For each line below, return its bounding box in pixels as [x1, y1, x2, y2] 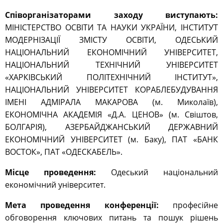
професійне [158, 200, 219, 211]
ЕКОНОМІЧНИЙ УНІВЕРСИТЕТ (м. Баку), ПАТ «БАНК [5, 134, 218, 145]
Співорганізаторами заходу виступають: [5, 9, 218, 21]
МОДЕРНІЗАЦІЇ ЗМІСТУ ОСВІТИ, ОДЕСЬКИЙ [5, 34, 218, 46]
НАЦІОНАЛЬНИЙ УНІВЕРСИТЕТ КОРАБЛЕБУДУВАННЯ [5, 84, 218, 96]
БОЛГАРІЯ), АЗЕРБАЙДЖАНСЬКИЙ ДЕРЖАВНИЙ [5, 121, 218, 133]
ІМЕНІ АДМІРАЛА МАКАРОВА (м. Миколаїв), [5, 97, 218, 108]
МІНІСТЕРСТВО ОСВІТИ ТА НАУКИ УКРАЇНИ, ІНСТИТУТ [5, 22, 218, 33]
